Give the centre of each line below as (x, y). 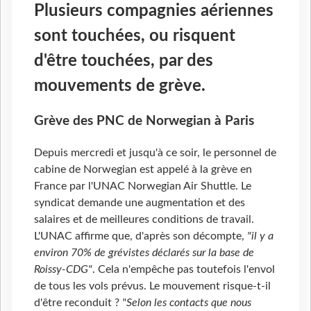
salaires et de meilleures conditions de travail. (144, 220)
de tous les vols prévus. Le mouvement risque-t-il (152, 286)
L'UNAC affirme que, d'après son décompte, (141, 236)
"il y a (260, 236)
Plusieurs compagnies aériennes (154, 11)
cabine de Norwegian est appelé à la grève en (143, 170)
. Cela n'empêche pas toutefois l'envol (184, 270)
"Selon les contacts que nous (187, 303)
